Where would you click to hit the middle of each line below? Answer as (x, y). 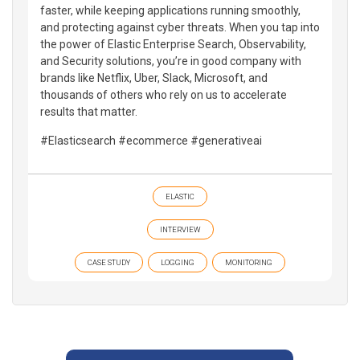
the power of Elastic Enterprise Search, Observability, (173, 44)
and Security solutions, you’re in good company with (171, 61)
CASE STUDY (109, 262)
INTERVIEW (180, 229)
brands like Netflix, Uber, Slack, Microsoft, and (154, 78)
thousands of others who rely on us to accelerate (164, 94)
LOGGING (178, 262)
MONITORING (249, 262)
